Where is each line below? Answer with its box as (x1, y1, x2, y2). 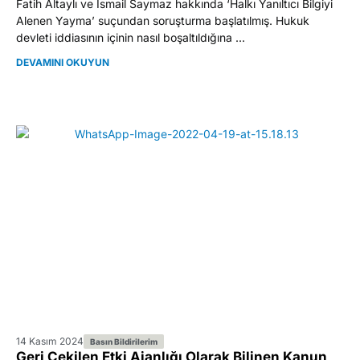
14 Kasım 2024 (16, 334, 84, 347)
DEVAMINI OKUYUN (16, 55, 109, 68)
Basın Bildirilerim (90, 336, 157, 346)
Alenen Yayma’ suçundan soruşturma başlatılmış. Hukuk (16, 14, 309, 28)
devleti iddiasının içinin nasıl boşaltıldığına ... (16, 31, 245, 45)
